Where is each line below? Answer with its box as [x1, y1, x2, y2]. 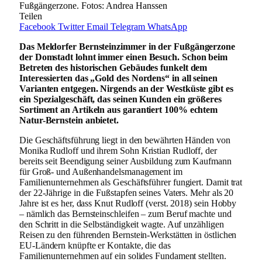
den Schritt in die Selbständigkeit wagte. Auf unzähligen [19, 219, 224, 229]
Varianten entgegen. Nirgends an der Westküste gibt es [19, 83, 233, 94]
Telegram [111, 21, 145, 32]
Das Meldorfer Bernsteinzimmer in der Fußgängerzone [19, 41, 236, 51]
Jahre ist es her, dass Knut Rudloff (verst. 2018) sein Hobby [19, 198, 237, 208]
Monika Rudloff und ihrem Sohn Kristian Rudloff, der [19, 145, 217, 156]
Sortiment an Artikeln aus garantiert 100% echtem [19, 104, 218, 115]
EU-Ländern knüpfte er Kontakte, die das [19, 240, 171, 250]
